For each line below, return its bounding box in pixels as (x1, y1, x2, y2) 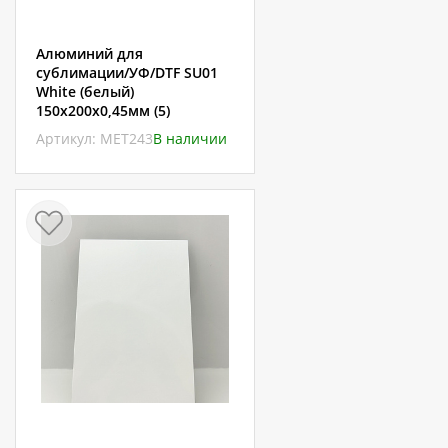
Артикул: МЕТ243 (36, 129, 153, 148)
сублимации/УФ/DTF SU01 (36, 63, 218, 82)
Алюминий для (36, 44, 143, 63)
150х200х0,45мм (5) (36, 101, 170, 120)
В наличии (153, 129, 227, 148)
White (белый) (36, 82, 134, 101)
